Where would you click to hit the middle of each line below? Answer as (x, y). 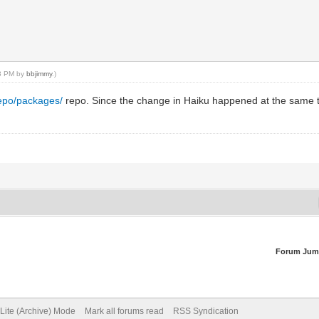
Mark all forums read (124, 311)
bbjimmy (40, 74)
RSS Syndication (205, 311)
